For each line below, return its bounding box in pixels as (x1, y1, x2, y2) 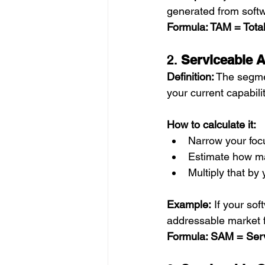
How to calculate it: (167, 118, 256, 131)
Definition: (167, 70, 214, 83)
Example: (167, 198, 211, 211)
